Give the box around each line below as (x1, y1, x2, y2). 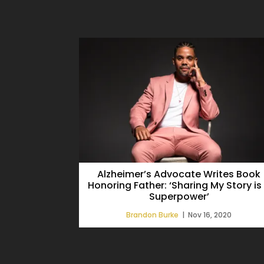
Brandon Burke (126, 209, 179, 220)
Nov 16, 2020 (188, 209, 232, 220)
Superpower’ (148, 189, 209, 203)
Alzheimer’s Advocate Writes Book (97, 167, 261, 181)
